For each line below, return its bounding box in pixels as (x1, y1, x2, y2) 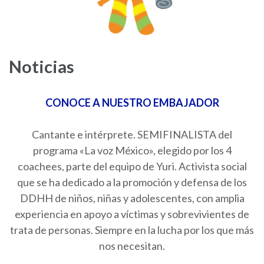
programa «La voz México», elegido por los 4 (32, 143, 232, 157)
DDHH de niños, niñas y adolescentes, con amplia (19, 191, 245, 204)
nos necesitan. (99, 239, 165, 252)
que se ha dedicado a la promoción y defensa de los (17, 175, 247, 189)
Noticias (9, 55, 74, 77)
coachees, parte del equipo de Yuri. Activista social (17, 159, 247, 173)
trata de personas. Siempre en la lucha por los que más (10, 223, 254, 236)
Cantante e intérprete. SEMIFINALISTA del (32, 127, 232, 141)
